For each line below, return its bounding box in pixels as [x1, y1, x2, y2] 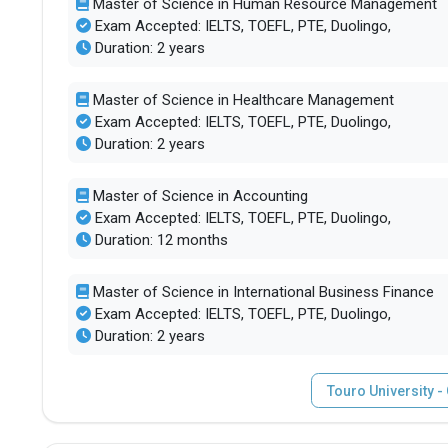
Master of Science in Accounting [88, 187, 308, 205]
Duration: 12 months [90, 231, 228, 249]
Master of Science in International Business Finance [88, 283, 434, 301]
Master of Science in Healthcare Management [88, 91, 394, 109]
